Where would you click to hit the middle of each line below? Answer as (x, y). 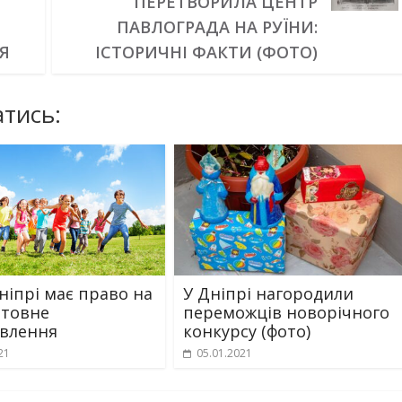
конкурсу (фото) (247, 332)
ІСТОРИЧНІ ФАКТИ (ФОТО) (206, 52)
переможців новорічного (286, 313)
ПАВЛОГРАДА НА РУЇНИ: (217, 27)
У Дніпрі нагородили (268, 294)
